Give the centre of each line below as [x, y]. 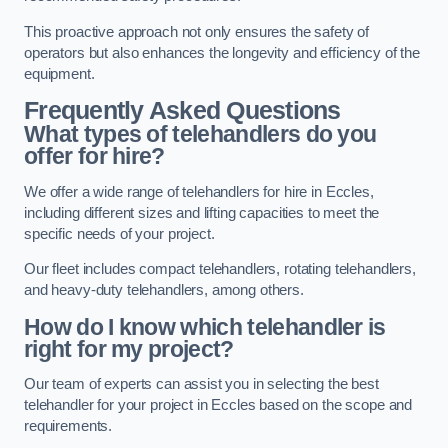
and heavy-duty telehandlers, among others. [164, 290]
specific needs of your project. [119, 233]
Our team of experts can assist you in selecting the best [201, 384]
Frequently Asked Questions [182, 111]
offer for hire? [94, 156]
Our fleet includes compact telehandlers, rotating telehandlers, [220, 269]
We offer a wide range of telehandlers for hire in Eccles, [199, 191]
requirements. [68, 426]
